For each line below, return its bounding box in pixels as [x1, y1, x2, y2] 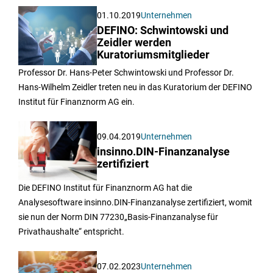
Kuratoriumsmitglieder [97, 48, 210, 61]
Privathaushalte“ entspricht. [18, 226, 124, 236]
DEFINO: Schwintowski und [97, 24, 229, 37]
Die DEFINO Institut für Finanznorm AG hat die [18, 182, 192, 193]
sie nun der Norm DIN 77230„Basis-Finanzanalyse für [18, 211, 218, 222]
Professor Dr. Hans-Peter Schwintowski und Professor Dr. [18, 67, 234, 77]
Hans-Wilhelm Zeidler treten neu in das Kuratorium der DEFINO [18, 82, 252, 92]
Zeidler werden [97, 36, 172, 49]
